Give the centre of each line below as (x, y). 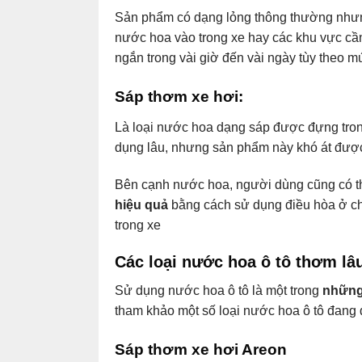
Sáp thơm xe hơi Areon (201, 350)
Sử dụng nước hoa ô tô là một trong (219, 291)
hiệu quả (141, 204)
